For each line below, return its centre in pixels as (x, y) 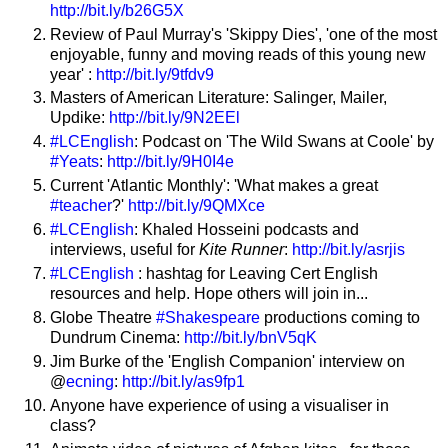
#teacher (81, 206)
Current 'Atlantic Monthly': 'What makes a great (214, 186)
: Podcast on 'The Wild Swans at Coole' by (284, 142)
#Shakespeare (208, 318)
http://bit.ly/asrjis (348, 250)
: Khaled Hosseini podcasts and (246, 230)
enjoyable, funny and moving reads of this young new (238, 54)
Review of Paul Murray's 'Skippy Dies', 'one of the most (243, 34)
